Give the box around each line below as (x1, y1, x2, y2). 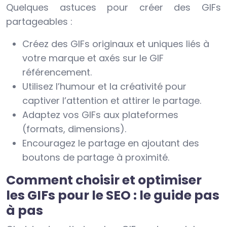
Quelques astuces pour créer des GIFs (6, 1, 221, 14)
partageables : (6, 15, 72, 28)
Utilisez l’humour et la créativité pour (22, 80, 186, 93)
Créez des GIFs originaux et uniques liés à (22, 37, 209, 51)
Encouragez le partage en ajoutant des (22, 137, 199, 150)
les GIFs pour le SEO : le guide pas (6, 186, 219, 205)
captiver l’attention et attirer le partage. (22, 94, 201, 107)
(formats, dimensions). (22, 123, 126, 136)
